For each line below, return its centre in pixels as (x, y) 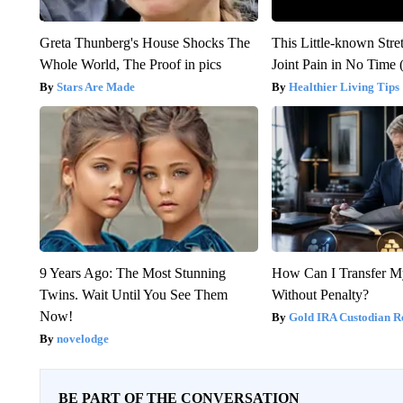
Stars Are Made (95, 86)
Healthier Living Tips (345, 86)
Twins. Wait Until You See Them (133, 294)
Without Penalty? (321, 294)
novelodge (82, 338)
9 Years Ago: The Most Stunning (132, 273)
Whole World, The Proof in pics (130, 64)
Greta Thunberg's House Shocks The (144, 42)
